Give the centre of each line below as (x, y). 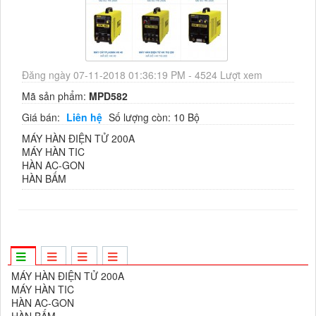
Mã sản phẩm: (55, 96)
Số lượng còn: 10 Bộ (154, 117)
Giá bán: (42, 117)
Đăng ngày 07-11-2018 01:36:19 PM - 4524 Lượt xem (142, 75)
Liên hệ (84, 117)
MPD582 (108, 96)
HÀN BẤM (44, 179)
